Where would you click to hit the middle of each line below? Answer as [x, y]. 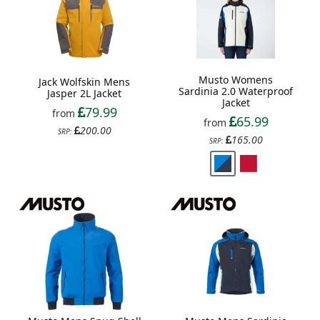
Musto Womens [236, 80]
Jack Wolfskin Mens [84, 82]
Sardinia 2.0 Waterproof [236, 91]
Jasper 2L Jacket [84, 94]
